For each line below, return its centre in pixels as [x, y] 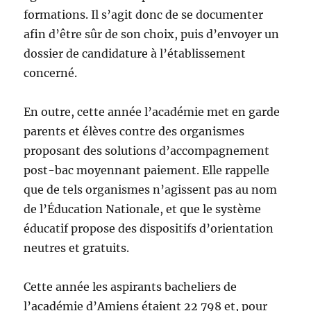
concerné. [51, 73]
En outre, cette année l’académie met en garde [152, 112]
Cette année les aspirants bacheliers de [131, 287]
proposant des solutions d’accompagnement [147, 151]
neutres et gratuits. [77, 248]
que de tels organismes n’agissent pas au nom [151, 190]
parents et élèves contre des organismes [134, 131]
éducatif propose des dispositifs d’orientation [149, 228]
